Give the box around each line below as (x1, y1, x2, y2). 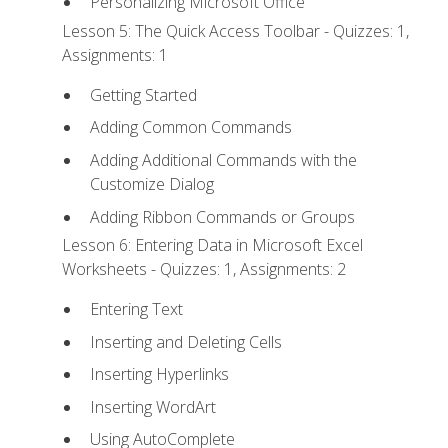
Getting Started (89, 83, 197, 106)
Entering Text (89, 298, 183, 321)
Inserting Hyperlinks (89, 363, 229, 386)
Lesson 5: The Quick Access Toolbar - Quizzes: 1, (62, 19, 410, 42)
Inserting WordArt (89, 395, 216, 418)
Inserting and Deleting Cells (89, 330, 282, 353)
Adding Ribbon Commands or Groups (89, 205, 355, 228)
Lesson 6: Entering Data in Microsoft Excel (62, 233, 364, 256)
